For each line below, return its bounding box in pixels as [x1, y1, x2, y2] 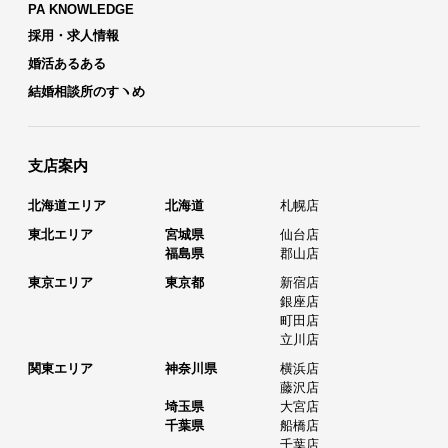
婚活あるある [28, 55, 106, 71]
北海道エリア [28, 197, 106, 213]
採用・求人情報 [28, 27, 119, 43]
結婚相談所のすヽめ [28, 83, 145, 99]
